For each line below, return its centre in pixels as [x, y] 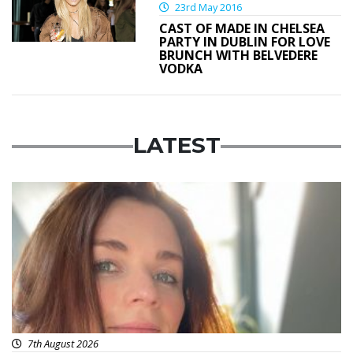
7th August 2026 [62, 344]
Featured [50, 192]
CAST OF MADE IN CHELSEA [242, 29]
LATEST [176, 145]
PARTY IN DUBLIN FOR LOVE [244, 42]
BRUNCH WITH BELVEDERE [238, 56]
